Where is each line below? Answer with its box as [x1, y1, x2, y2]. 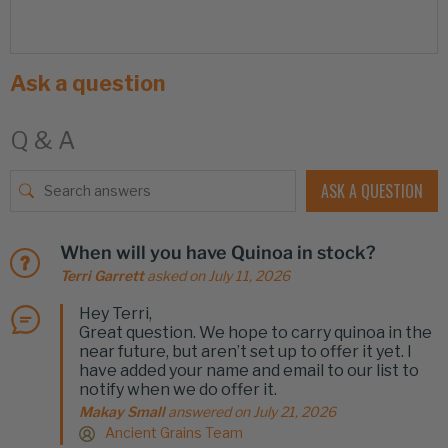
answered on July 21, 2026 [165, 402, 336, 420]
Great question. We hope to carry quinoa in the [79, 322, 432, 342]
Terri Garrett [60, 266, 144, 284]
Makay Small [79, 402, 165, 420]
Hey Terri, [79, 303, 152, 323]
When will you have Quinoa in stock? [60, 241, 376, 263]
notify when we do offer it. [79, 379, 277, 399]
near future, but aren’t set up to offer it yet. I [79, 341, 412, 361]
